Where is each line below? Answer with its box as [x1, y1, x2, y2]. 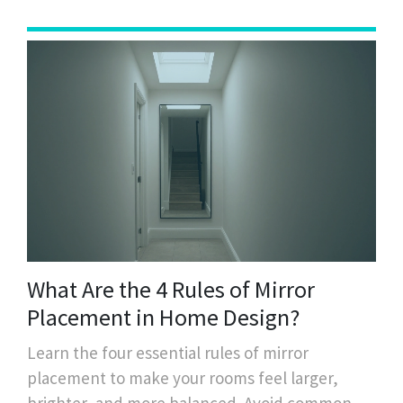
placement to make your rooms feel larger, [27, 367, 338, 390]
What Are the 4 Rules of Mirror [27, 274, 315, 305]
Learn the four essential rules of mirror [27, 342, 309, 364]
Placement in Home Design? [27, 302, 300, 333]
